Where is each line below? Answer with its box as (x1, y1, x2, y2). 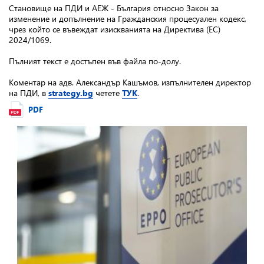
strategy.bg (48, 87, 93, 98)
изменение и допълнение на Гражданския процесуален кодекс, (9, 13, 246, 24)
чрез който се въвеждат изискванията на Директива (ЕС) (9, 24, 220, 35)
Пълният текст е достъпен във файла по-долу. (9, 55, 181, 67)
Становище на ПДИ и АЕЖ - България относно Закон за (9, 2, 219, 14)
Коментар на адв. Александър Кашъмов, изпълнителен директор (9, 77, 251, 88)
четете (93, 87, 122, 98)
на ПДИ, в (9, 87, 48, 98)
